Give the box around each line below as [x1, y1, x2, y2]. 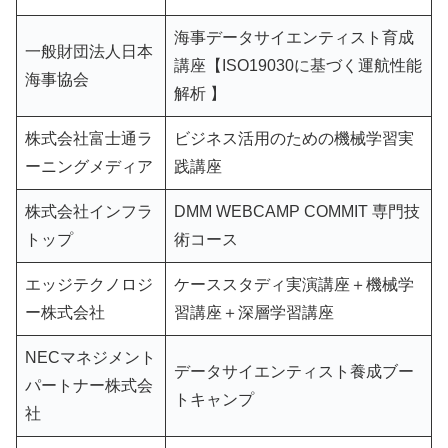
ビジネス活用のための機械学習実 [174, 130, 414, 148]
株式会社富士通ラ [25, 130, 153, 148]
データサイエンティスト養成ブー [174, 363, 414, 381]
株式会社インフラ [25, 203, 153, 221]
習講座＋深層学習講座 [174, 304, 338, 322]
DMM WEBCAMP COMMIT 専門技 [174, 203, 420, 221]
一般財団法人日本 [25, 43, 153, 61]
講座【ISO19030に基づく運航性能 [174, 57, 422, 75]
